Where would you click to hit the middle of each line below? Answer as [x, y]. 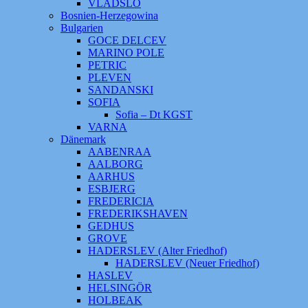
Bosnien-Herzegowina [109, 15]
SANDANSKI [121, 90]
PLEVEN [110, 77]
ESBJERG [112, 189]
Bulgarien [82, 28]
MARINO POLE [126, 53]
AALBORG [115, 164]
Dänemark [83, 139]
